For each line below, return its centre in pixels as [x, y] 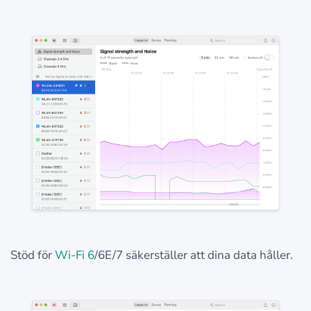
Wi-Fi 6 [75, 255]
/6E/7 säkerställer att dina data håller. [194, 255]
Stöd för [33, 255]
